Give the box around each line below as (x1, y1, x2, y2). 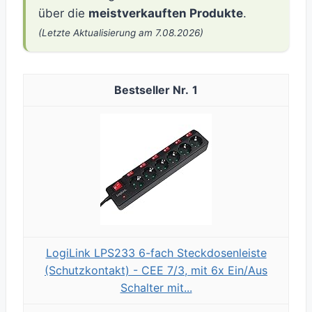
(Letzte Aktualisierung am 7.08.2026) (38, 27, 203, 39)
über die (38, 6, 88, 21)
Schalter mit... (120, 281, 192, 295)
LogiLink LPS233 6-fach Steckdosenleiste (45, 246, 267, 260)
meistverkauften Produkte (88, 6, 243, 21)
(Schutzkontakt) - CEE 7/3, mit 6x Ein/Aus (45, 263, 267, 278)
